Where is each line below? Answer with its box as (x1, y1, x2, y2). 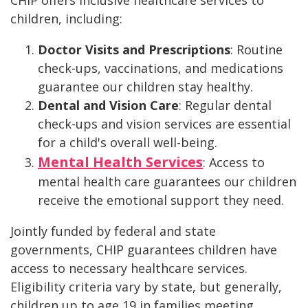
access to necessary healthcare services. (10, 260, 247, 277)
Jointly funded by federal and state (10, 223, 216, 240)
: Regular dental (179, 97, 272, 114)
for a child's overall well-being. (38, 134, 217, 151)
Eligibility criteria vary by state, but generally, (10, 278, 282, 296)
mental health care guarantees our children (38, 173, 296, 190)
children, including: (10, 10, 122, 27)
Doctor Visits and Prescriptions (38, 41, 230, 58)
